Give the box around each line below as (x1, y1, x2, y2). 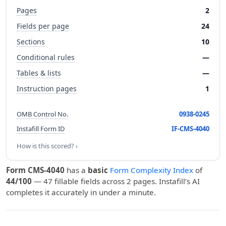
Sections (17, 37, 45, 46)
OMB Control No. (17, 109, 68, 119)
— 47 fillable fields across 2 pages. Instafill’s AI (32, 176, 200, 186)
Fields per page (17, 21, 69, 31)
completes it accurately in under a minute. (6, 187, 156, 197)
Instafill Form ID (17, 124, 65, 133)
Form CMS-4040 (6, 165, 65, 175)
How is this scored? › (17, 141, 78, 150)
